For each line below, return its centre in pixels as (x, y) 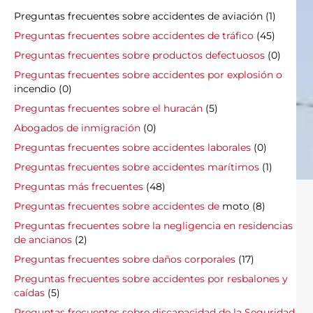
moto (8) (242, 206)
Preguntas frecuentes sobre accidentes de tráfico (134, 36)
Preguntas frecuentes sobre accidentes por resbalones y (151, 279)
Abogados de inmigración (77, 128)
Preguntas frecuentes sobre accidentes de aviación (138, 16)
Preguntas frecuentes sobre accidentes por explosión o (148, 75)
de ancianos (43, 240)
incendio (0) (43, 89)
